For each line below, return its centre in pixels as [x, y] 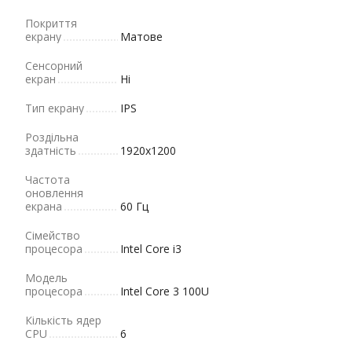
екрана [44, 206]
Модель [46, 278]
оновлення [54, 193]
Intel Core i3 [151, 249]
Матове [141, 37]
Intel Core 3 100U [165, 291]
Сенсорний [54, 66]
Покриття [51, 23]
